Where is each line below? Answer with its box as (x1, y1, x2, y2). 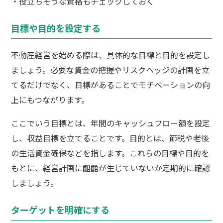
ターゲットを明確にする (11, 203, 110, 216)
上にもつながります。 (11, 93, 90, 106)
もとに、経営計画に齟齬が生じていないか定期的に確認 (11, 161, 211, 174)
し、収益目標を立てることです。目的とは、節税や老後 (11, 131, 210, 144)
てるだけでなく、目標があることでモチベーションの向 (11, 78, 211, 91)
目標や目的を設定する (11, 21, 101, 34)
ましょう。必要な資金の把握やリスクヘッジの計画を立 (11, 63, 210, 76)
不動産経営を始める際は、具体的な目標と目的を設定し (11, 48, 211, 61)
